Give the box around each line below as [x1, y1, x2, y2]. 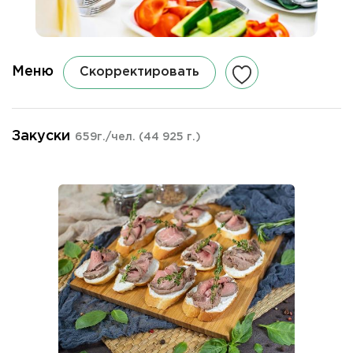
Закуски [12, 129, 70, 143]
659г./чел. [75, 132, 139, 142]
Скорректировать [80, 65, 199, 78]
